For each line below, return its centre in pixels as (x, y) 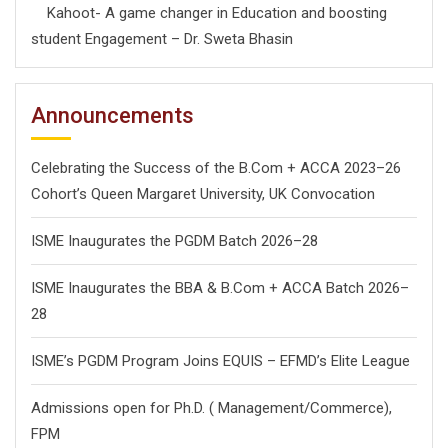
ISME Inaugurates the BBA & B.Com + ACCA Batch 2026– (220, 288)
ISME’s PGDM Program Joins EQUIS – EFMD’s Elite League (220, 361)
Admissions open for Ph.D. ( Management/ (170, 408)
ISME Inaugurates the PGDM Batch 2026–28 (174, 241)
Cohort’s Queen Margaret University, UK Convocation (203, 194)
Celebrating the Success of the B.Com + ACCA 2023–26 (216, 168)
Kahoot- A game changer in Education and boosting (209, 13)
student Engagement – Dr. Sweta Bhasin (162, 39)
